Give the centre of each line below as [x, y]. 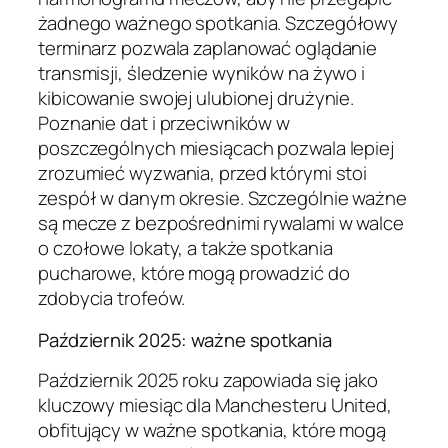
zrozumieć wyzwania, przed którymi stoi [203, 173]
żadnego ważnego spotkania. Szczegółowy [218, 23]
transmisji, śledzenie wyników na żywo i [202, 73]
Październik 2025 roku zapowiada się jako [208, 380]
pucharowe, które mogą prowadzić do [194, 273]
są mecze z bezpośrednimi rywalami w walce [221, 223]
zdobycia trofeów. [112, 298]
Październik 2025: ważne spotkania [185, 339]
